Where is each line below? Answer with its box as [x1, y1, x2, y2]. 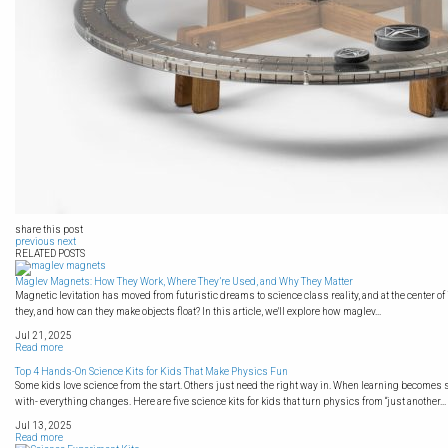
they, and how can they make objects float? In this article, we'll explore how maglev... [15, 306, 381, 317]
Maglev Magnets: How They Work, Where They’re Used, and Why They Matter [15, 276, 353, 287]
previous [15, 236, 55, 247]
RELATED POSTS [15, 248, 85, 259]
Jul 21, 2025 [15, 330, 72, 341]
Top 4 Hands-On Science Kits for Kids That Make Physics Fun [15, 366, 288, 377]
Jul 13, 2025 [15, 420, 72, 431]
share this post [15, 224, 83, 235]
